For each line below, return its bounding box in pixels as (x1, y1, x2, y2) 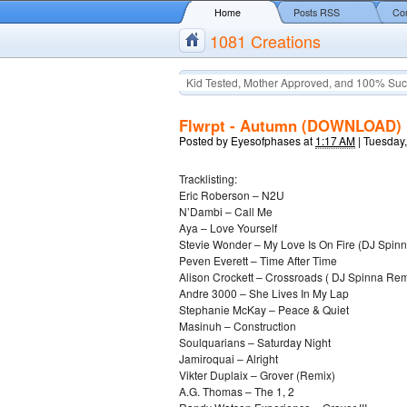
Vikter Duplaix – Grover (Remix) (179, 367, 335, 382)
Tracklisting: (179, 171, 237, 186)
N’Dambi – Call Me (179, 203, 273, 219)
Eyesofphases (231, 133, 301, 148)
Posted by (179, 133, 231, 148)
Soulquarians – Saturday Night (179, 334, 331, 350)
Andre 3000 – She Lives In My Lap (179, 285, 349, 301)
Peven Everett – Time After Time (179, 253, 337, 268)
